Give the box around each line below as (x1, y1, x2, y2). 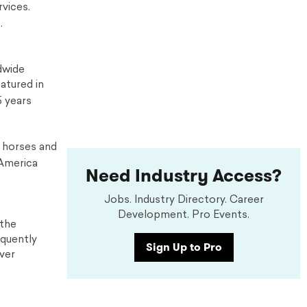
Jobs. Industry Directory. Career (103, 195, 264, 206)
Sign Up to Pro (145, 239, 222, 255)
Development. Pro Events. (118, 210, 249, 221)
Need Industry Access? (86, 163, 282, 188)
